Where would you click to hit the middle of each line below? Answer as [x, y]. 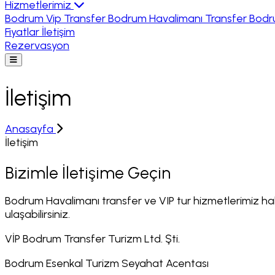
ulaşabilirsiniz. [37, 215]
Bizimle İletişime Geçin [88, 173]
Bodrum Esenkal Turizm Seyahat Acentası [107, 264]
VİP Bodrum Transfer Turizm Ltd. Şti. [92, 239]
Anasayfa [30, 129]
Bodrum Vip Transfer [56, 18]
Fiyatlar [23, 32]
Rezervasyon [37, 45]
